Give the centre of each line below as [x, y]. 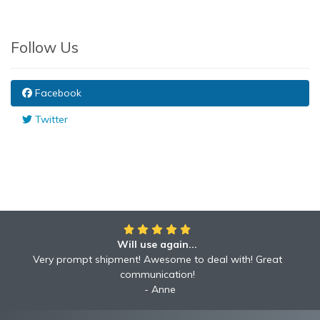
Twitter [50, 119]
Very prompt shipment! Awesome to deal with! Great [157, 259]
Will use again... [157, 244]
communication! [157, 274]
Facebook [57, 93]
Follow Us [45, 47]
